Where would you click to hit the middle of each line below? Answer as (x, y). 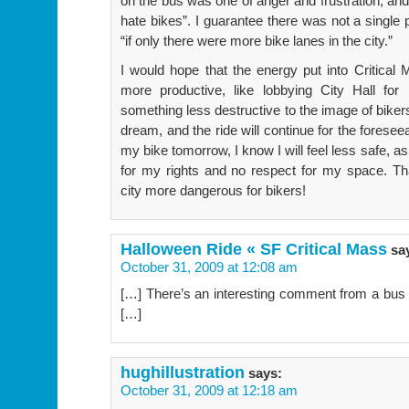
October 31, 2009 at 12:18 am (209, 390)
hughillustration (183, 372)
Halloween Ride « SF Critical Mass (254, 248)
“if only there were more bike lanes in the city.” (257, 40)
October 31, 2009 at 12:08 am (209, 267)
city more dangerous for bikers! (213, 190)
